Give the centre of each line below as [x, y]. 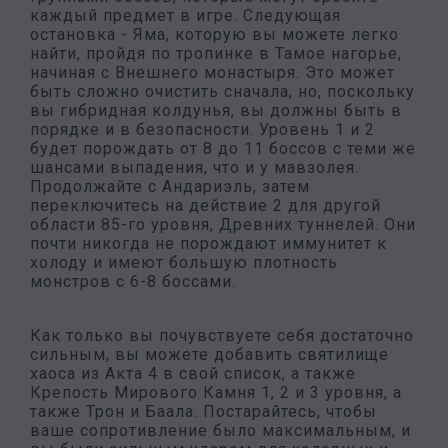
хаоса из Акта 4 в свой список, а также [193, 373]
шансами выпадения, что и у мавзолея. [194, 167]
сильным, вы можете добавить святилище [209, 354]
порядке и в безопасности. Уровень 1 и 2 [202, 129]
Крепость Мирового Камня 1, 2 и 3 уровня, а [216, 392]
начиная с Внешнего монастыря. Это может [212, 72]
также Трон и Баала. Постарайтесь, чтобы [203, 411]
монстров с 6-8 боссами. [133, 281]
